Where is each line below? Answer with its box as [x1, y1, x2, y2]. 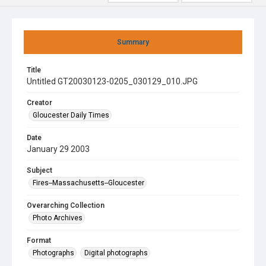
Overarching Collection [27, 201, 104, 210]
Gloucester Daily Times [33, 111, 109, 119]
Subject [27, 166, 52, 175]
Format [27, 236, 51, 245]
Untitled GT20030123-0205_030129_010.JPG [27, 77, 198, 86]
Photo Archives [33, 214, 83, 222]
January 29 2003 [27, 144, 90, 154]
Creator [27, 99, 52, 107]
